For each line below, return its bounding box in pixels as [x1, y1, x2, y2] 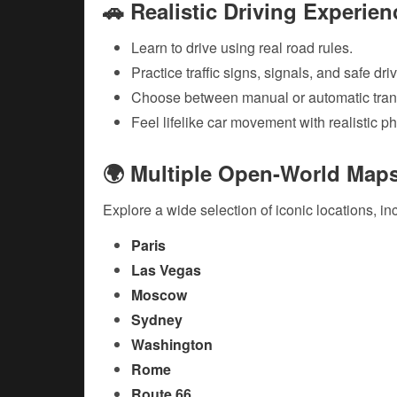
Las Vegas [131, 260, 201, 281]
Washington [131, 334, 213, 355]
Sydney [131, 309, 183, 331]
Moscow [131, 284, 187, 306]
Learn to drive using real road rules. [131, 37, 353, 58]
